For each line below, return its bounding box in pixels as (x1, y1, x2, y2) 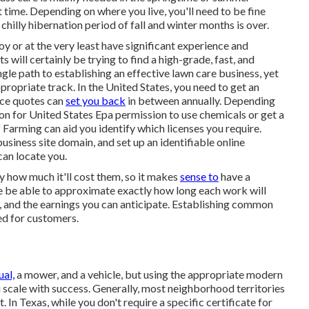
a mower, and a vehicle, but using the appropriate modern (14, 267, 283, 281)
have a (219, 169, 250, 183)
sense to (180, 169, 219, 183)
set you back (66, 93, 126, 107)
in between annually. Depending (126, 93, 275, 107)
